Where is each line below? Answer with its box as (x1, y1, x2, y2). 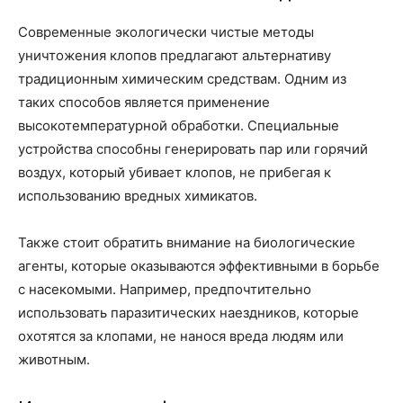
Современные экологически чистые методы (18, 23, 314, 40)
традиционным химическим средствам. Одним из (18, 70, 346, 87)
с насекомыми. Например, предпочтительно (18, 281, 311, 298)
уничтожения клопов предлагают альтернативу (18, 47, 331, 64)
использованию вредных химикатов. (18, 187, 257, 204)
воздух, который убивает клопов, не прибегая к (18, 164, 331, 181)
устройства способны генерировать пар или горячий (18, 140, 368, 157)
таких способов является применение (18, 94, 270, 111)
